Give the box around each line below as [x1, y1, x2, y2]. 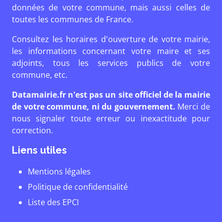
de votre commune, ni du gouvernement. [12, 101, 175, 112]
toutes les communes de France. [12, 14, 133, 25]
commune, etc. [12, 69, 67, 80]
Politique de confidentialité [28, 181, 128, 192]
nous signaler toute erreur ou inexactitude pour [12, 113, 210, 124]
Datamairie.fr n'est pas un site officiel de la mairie [12, 89, 210, 100]
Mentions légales [28, 166, 91, 177]
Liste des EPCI [28, 197, 79, 208]
